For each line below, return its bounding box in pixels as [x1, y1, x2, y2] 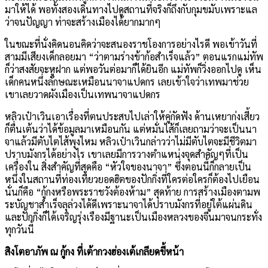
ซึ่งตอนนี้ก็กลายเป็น [175, 160, 251, 173]
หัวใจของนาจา [110, 160, 167, 173]
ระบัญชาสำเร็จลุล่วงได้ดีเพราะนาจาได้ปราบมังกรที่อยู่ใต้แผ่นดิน [5, 197, 252, 211]
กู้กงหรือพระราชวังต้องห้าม [41, 185, 146, 198]
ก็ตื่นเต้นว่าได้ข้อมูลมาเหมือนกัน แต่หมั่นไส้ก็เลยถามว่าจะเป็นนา [5, 122, 257, 135]
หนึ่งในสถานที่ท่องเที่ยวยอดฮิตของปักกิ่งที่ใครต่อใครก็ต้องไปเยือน [5, 172, 260, 185]
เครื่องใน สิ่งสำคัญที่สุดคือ [5, 160, 102, 173]
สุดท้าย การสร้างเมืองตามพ [154, 185, 260, 198]
